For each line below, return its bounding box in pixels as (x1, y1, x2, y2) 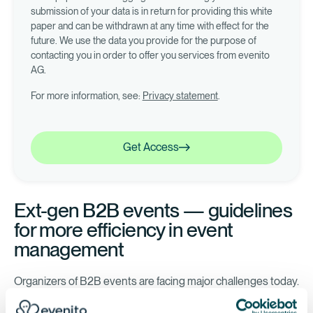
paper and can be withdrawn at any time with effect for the (30, 20, 269, 31)
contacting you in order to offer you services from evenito (30, 49, 270, 61)
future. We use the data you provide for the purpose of (30, 34, 256, 46)
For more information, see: (30, 89, 143, 101)
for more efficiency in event (13, 218, 233, 242)
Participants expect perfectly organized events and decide (13, 291, 291, 305)
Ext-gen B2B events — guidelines (13, 198, 293, 223)
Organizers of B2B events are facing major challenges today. (13, 275, 299, 289)
